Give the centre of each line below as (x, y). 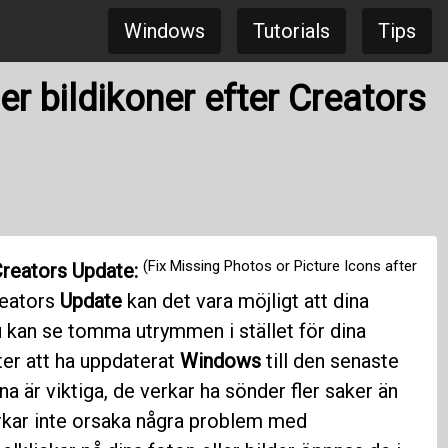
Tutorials (291, 31)
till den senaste (329, 361)
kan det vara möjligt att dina (245, 301)
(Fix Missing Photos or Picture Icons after (279, 265)
